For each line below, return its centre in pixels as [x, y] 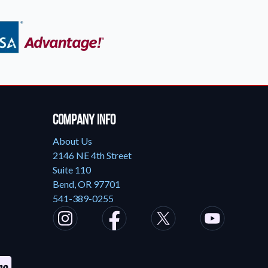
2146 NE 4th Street [92, 155]
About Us [72, 141]
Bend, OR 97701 [86, 184]
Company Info [84, 120]
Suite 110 [71, 170]
